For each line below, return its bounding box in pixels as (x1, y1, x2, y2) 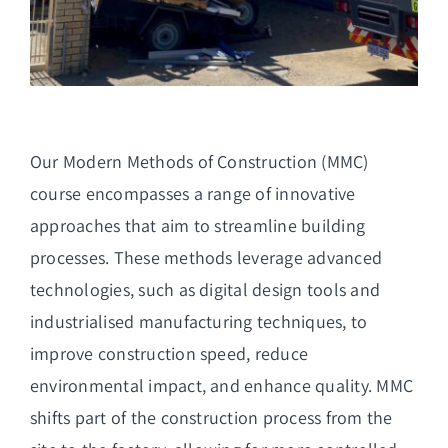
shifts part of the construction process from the (29, 406, 393, 430)
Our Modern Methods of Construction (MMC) (29, 150, 369, 174)
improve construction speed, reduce (29, 342, 309, 366)
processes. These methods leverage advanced (29, 246, 383, 270)
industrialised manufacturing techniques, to (29, 310, 368, 334)
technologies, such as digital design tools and (29, 278, 381, 302)
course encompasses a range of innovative (29, 182, 356, 206)
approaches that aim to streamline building (29, 214, 366, 238)
